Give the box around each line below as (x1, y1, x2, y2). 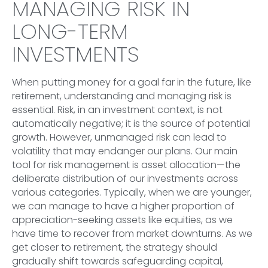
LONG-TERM (12, 16, 128, 46)
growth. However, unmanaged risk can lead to (12, 130, 227, 144)
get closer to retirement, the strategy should (12, 240, 217, 254)
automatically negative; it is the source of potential (12, 116, 250, 130)
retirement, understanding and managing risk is (12, 89, 232, 103)
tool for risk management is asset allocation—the (12, 157, 240, 172)
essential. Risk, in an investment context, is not (12, 102, 223, 117)
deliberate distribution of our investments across (12, 171, 238, 185)
